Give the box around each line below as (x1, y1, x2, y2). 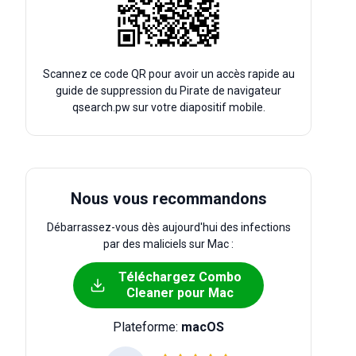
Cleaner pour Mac (126, 285, 234, 300)
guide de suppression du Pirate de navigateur (56, 84, 281, 97)
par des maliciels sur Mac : (103, 238, 234, 250)
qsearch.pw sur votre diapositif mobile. (72, 101, 265, 114)
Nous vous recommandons (70, 189, 267, 208)
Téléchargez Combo (118, 269, 242, 284)
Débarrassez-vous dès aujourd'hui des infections (46, 221, 291, 234)
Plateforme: (113, 319, 181, 335)
